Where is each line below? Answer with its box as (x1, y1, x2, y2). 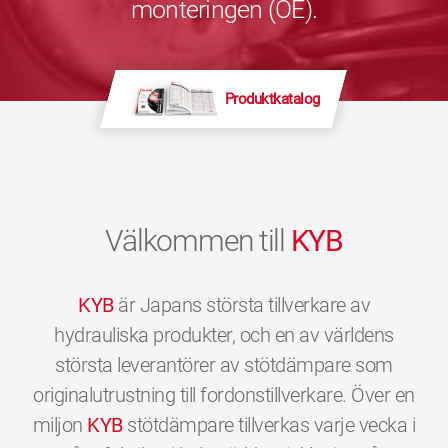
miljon (32, 413, 88, 437)
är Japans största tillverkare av (113, 293, 370, 317)
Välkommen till (105, 223, 291, 258)
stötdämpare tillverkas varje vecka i (122, 413, 416, 437)
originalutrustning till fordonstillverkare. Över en (33, 383, 415, 407)
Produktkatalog (224, 89, 320, 108)
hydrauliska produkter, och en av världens (54, 323, 394, 347)
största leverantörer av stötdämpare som (55, 353, 393, 377)
